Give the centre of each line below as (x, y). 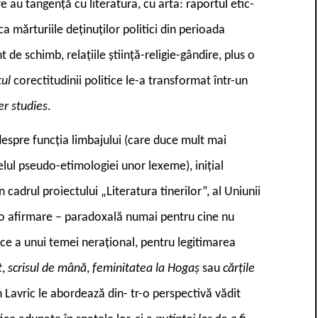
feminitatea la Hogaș (147, 268)
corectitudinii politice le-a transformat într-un (131, 81)
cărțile (239, 268)
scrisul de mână (47, 268)
